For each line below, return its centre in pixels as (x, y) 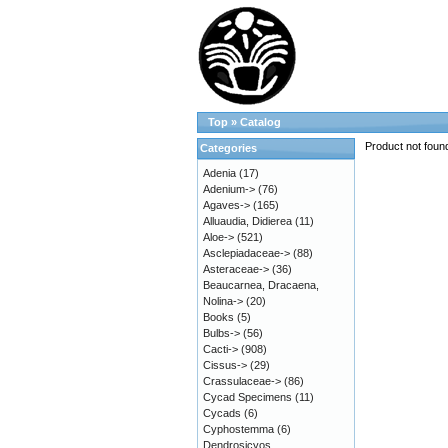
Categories (228, 148)
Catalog (260, 122)
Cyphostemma (238, 429)
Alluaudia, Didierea (247, 221)
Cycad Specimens (247, 397)
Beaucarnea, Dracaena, (261, 285)
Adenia (219, 173)
